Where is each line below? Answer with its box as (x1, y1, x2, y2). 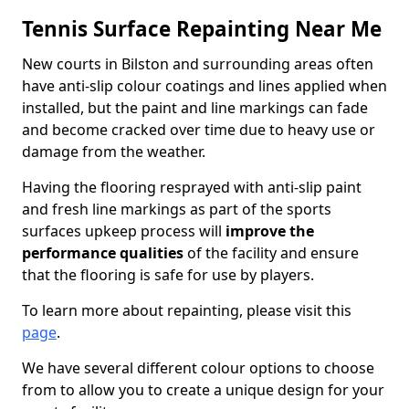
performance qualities (22, 243, 184, 263)
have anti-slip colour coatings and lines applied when (22, 76, 387, 96)
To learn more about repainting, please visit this (22, 300, 351, 320)
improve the (225, 221, 314, 241)
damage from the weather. (22, 142, 205, 162)
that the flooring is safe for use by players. (22, 265, 314, 285)
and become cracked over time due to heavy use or (22, 120, 375, 140)
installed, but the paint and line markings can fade (22, 98, 368, 118)
